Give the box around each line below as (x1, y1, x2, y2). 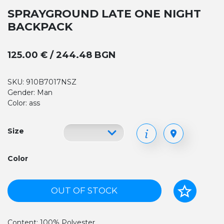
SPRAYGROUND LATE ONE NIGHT (7, 7, 201, 20)
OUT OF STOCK (51, 185, 118, 195)
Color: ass (7, 98, 40, 107)
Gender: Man (7, 88, 52, 97)
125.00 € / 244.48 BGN (7, 49, 115, 60)
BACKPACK (7, 20, 72, 33)
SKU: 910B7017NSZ (7, 77, 76, 86)
